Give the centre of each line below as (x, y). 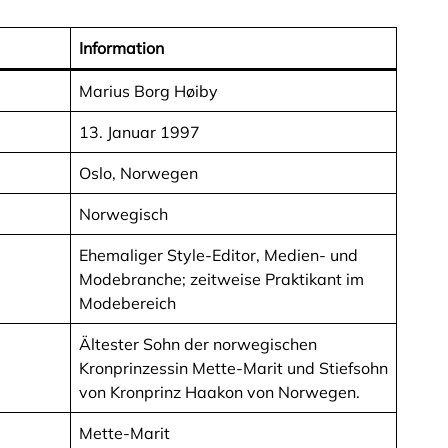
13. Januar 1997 (139, 132)
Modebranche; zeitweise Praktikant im (221, 279)
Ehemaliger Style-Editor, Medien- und (218, 255)
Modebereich (127, 303)
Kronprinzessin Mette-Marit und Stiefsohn (233, 368)
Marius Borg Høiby (148, 91)
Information (121, 48)
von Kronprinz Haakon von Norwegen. (219, 392)
